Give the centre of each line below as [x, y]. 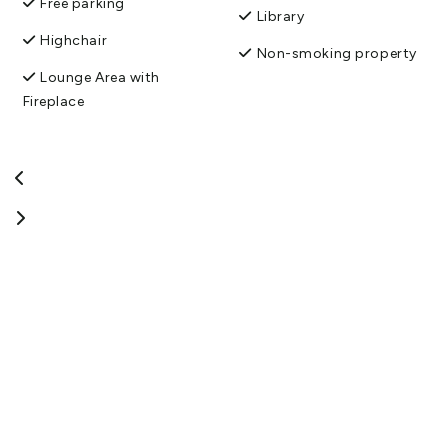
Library [280, 16]
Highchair [74, 40]
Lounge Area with [100, 77]
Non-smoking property [336, 53]
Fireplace [53, 101]
